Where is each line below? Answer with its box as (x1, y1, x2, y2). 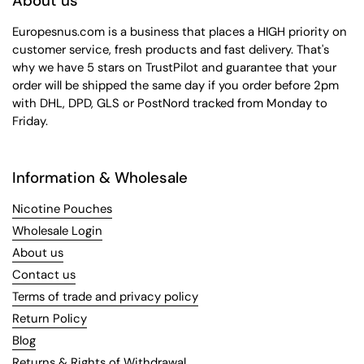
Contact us (12, 266, 76, 283)
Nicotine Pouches (12, 201, 112, 217)
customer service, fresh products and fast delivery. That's (12, 41, 329, 58)
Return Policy (12, 310, 87, 327)
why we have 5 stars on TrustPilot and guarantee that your (12, 59, 336, 76)
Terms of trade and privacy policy (12, 288, 198, 305)
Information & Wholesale (12, 167, 188, 188)
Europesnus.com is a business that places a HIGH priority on (12, 24, 347, 40)
